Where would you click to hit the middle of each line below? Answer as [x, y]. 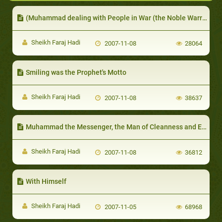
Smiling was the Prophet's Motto [76, 72]
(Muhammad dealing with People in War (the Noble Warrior [114, 18]
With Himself [46, 181]
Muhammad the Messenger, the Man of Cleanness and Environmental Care [114, 127]
